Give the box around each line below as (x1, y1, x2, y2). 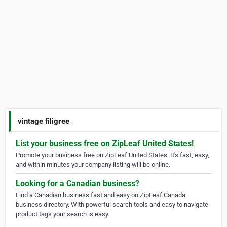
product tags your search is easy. (16, 210, 109, 218)
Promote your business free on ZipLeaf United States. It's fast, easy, (16, 151, 209, 159)
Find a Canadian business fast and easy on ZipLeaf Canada (16, 191, 185, 199)
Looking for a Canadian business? (16, 179, 139, 189)
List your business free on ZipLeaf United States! (16, 139, 194, 149)
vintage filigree (18, 116, 70, 126)
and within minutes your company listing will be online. (16, 161, 170, 169)
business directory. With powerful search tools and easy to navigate (16, 201, 208, 209)
